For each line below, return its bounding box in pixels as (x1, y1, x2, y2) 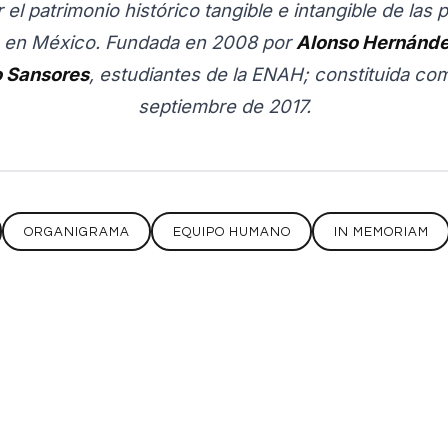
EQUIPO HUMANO (172, 224, 291, 239)
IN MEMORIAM (333, 224, 429, 239)
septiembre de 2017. (137, 95, 311, 117)
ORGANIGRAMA (23, 224, 130, 239)
